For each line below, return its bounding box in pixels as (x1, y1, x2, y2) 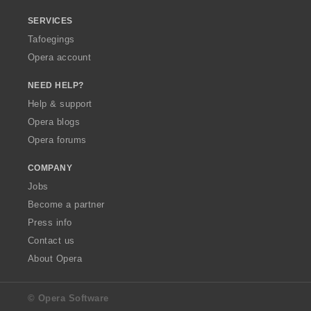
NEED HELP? (28, 80, 84, 90)
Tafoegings (28, 33, 75, 44)
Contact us (28, 235, 75, 246)
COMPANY (28, 162, 73, 173)
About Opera (28, 253, 83, 264)
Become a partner (28, 199, 105, 210)
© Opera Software (28, 292, 109, 303)
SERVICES (28, 15, 73, 26)
